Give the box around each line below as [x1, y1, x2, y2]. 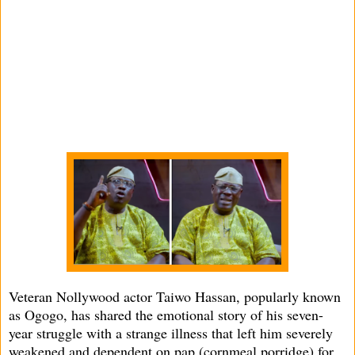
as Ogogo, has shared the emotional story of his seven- [9, 304, 323, 324]
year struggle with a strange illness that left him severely [9, 323, 333, 342]
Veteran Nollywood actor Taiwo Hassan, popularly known [9, 286, 341, 306]
